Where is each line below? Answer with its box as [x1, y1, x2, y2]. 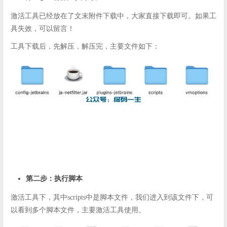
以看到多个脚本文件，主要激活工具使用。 [11, 206, 145, 214]
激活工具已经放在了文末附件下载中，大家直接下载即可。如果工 [11, 12, 216, 20]
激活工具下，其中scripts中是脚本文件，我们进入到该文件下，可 [11, 194, 213, 202]
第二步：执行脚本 [26, 175, 83, 183]
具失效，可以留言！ [11, 25, 74, 33]
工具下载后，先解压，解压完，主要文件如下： [11, 43, 160, 51]
